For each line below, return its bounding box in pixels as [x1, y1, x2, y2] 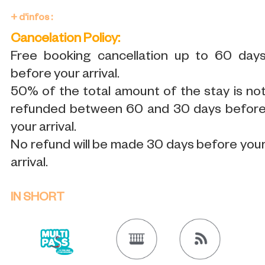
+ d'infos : [11, 13, 53, 24]
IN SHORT [11, 192, 64, 205]
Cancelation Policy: [11, 32, 120, 47]
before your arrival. [11, 67, 119, 83]
